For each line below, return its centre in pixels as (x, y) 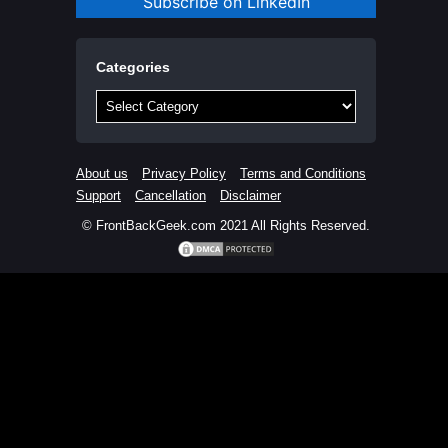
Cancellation (170, 196)
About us (102, 174)
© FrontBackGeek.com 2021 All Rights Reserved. (226, 226)
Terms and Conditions (303, 174)
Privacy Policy (184, 174)
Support (98, 196)
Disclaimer (250, 196)
